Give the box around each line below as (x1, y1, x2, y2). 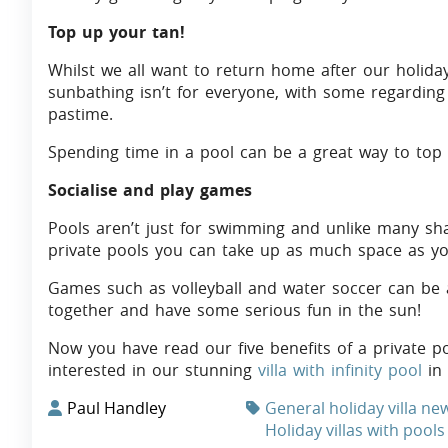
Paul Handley (67, 397, 166, 420)
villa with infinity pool (258, 359, 422, 382)
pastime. (48, 103, 113, 126)
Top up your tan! (48, 21, 185, 44)
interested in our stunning (48, 359, 258, 382)
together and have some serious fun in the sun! (48, 299, 421, 322)
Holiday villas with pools (265, 419, 445, 442)
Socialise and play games (48, 179, 252, 202)
